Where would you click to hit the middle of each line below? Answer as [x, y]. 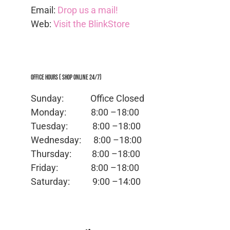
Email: [44, 10]
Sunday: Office [73, 99]
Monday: [61, 112]
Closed [130, 99]
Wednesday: [62, 140]
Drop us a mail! [88, 10]
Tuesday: [62, 126]
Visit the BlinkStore [92, 24]
